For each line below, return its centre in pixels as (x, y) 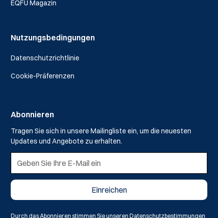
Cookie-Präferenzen (43, 76)
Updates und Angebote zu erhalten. (67, 141)
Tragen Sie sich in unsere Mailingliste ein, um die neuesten (101, 131)
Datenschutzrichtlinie (45, 58)
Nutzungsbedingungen (53, 37)
